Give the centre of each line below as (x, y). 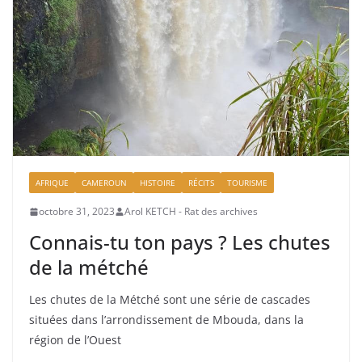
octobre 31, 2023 (77, 212)
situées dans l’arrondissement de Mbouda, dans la (166, 320)
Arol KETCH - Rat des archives (191, 212)
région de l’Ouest (75, 340)
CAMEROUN (104, 183)
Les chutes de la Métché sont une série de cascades (170, 300)
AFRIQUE (52, 183)
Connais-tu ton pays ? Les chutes (180, 242)
